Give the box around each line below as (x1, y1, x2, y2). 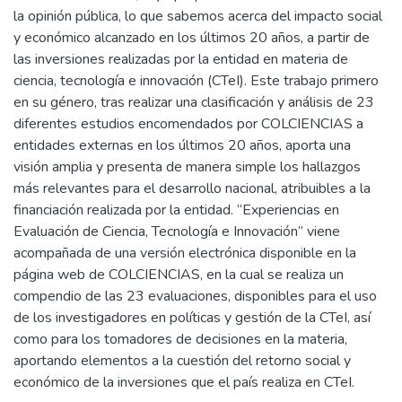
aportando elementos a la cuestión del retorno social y (13, 350, 351, 371)
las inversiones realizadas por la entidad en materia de (13, 48, 348, 69)
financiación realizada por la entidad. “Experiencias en (13, 199, 339, 220)
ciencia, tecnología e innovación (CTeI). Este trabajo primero (13, 70, 379, 91)
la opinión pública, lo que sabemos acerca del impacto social (13, 5, 382, 26)
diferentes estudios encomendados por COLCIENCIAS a (13, 113, 363, 134)
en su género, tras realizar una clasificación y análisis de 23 (13, 92, 374, 112)
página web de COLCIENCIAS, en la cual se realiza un (13, 264, 344, 284)
